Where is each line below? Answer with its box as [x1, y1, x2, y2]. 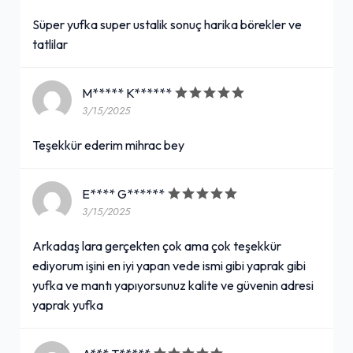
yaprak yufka [32, 296, 103, 313]
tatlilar [32, 35, 68, 52]
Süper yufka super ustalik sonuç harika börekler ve [32, 16, 302, 32]
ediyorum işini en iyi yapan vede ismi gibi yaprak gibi [32, 257, 306, 273]
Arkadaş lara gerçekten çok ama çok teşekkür [32, 237, 281, 254]
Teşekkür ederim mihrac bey [32, 136, 184, 153]
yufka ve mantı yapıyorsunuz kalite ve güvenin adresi [32, 277, 314, 293]
